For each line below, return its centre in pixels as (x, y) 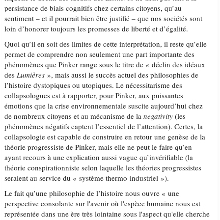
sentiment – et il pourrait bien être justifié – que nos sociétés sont (104, 18)
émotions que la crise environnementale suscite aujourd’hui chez (104, 106)
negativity (158, 116)
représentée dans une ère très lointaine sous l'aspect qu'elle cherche (107, 214)
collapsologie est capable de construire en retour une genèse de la (105, 137)
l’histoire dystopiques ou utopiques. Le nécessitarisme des (94, 85)
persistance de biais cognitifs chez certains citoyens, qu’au (93, 8)
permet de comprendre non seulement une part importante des (100, 54)
